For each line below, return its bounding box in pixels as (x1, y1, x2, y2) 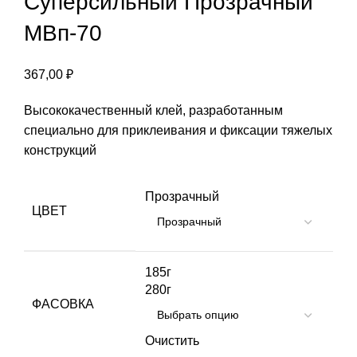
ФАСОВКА (32, 296, 94, 311)
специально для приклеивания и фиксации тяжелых (24, 123, 332, 137)
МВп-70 (24, 20, 102, 45)
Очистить (145, 333, 199, 347)
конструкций (24, 143, 96, 157)
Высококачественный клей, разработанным (24, 103, 283, 117)
